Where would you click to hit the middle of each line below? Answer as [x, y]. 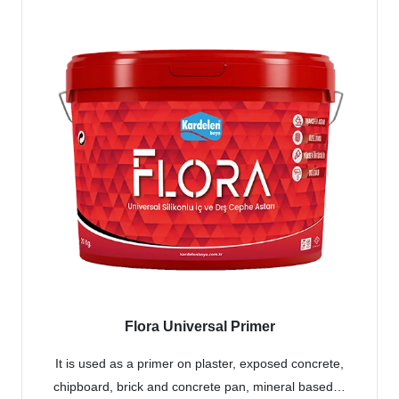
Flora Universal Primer [199, 326]
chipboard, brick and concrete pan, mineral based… [199, 386]
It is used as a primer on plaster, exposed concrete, [199, 363]
